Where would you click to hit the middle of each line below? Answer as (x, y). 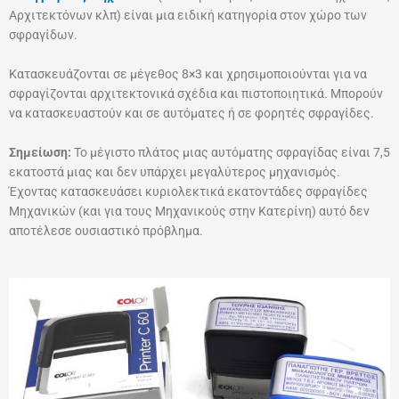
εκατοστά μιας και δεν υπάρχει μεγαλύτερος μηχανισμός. (175, 171)
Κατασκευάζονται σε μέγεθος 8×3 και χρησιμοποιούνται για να (188, 74)
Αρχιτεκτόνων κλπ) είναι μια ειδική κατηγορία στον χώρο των (188, 16)
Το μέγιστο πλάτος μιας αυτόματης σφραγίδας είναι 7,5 (231, 152)
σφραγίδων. (43, 35)
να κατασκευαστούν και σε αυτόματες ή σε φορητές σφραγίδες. (191, 114)
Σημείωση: (40, 152)
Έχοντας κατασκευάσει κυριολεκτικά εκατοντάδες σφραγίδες (188, 191)
